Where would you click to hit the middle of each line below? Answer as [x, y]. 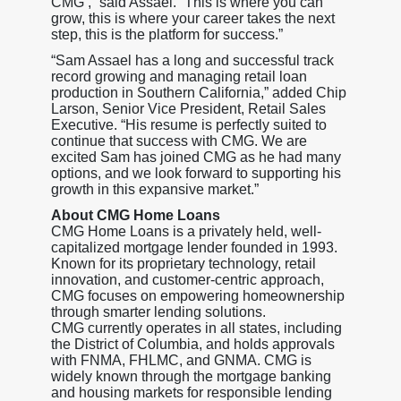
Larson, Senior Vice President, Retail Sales [188, 108]
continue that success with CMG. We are [179, 141]
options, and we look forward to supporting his [196, 173]
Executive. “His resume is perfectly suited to [188, 124]
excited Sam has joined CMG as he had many [196, 157]
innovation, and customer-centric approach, [187, 279]
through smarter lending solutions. [160, 311]
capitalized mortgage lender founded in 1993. [194, 247]
